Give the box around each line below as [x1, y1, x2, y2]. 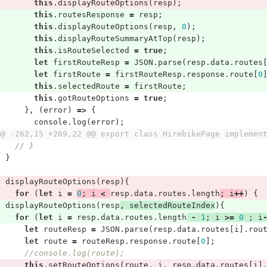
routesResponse [57, 10, 125, 19]
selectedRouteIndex [129, 201, 215, 210]
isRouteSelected [57, 46, 129, 55]
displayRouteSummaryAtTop [57, 34, 172, 43]
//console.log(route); [24, 249, 125, 257]
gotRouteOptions [57, 94, 129, 103]
